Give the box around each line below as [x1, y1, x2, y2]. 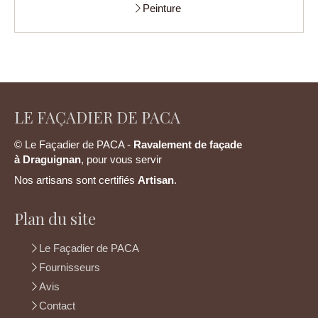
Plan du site [14, 208, 96, 230]
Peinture [142, 2, 181, 15]
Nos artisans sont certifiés [14, 174, 138, 187]
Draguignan [20, 153, 81, 166]
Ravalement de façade [133, 138, 242, 151]
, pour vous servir [81, 153, 162, 166]
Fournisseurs [39, 261, 100, 274]
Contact [39, 300, 75, 312]
